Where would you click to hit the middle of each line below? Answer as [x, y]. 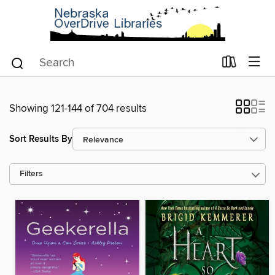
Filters [31, 174]
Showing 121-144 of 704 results [78, 109]
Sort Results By [41, 139]
